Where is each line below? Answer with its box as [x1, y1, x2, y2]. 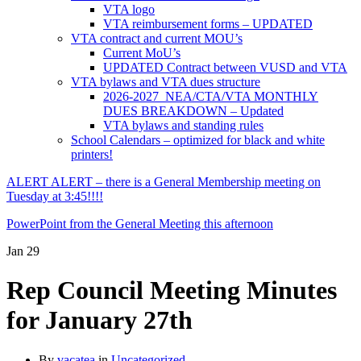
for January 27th [6, 305, 193, 335]
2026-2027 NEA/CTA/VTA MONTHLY [103, 89, 318, 103]
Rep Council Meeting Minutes [6, 276, 337, 305]
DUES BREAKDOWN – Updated [103, 104, 284, 118]
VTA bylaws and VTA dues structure [71, 75, 260, 89]
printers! [71, 147, 113, 161]
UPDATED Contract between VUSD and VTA [103, 60, 347, 74]
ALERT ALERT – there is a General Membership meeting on [6, 175, 321, 189]
